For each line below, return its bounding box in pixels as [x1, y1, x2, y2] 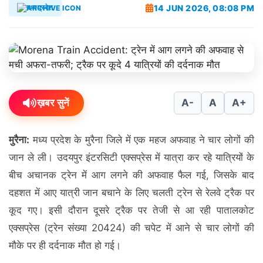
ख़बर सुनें [36, 97, 70, 109]
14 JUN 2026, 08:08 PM [153, 2, 254, 13]
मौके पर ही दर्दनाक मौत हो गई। [9, 240, 121, 251]
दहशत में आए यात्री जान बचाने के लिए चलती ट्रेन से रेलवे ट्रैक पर [9, 187, 254, 198]
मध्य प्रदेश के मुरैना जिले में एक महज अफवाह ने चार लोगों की [29, 134, 254, 146]
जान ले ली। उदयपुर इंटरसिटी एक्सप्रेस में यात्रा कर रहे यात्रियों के [9, 151, 254, 163]
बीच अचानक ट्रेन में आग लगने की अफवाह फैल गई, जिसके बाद [9, 169, 254, 181]
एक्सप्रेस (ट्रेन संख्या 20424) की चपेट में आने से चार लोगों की [9, 222, 254, 234]
